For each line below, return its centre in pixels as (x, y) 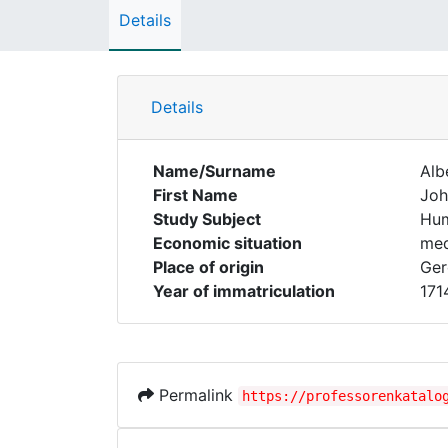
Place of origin (208, 267)
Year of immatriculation (244, 291)
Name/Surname (214, 171)
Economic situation (227, 243)
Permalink (196, 395)
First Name (195, 195)
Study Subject (207, 219)
